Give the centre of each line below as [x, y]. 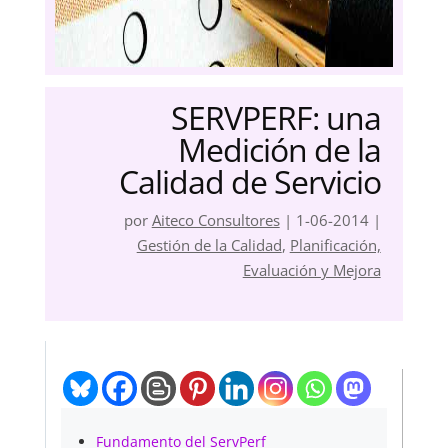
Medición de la [279, 150]
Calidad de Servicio [249, 182]
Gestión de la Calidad [209, 245]
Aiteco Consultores [215, 220]
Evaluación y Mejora [311, 270]
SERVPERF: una [275, 118]
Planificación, [335, 245]
